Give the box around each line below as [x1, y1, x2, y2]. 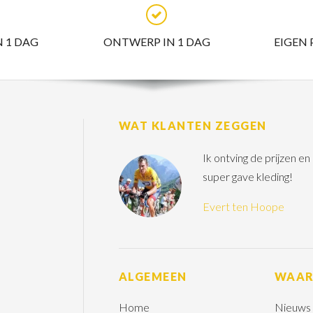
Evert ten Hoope [202, 199, 284, 213]
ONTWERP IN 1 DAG [103, 34, 210, 48]
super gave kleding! [202, 169, 293, 183]
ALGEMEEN [118, 269, 187, 283]
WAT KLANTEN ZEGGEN [118, 118, 267, 132]
